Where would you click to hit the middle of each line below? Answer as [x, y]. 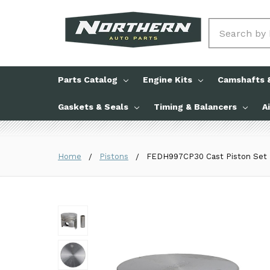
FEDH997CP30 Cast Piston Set [207, 156]
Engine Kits [168, 80]
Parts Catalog [88, 80]
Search [225, 26]
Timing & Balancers [195, 107]
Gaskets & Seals [93, 107]
